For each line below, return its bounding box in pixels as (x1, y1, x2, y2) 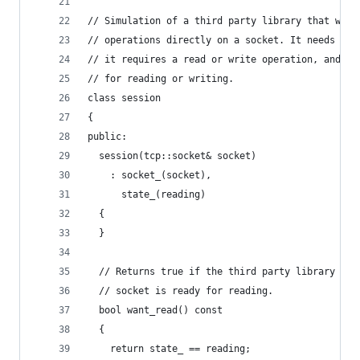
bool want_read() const (88, 305, 223, 316)
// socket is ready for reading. (88, 285, 273, 297)
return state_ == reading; (88, 343, 251, 354)
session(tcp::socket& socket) (88, 150, 256, 162)
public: (88, 131, 127, 142)
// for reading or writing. (88, 73, 234, 84)
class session (88, 92, 161, 104)
